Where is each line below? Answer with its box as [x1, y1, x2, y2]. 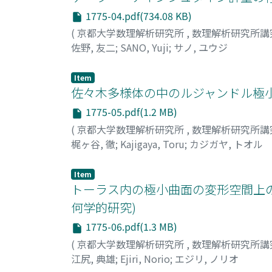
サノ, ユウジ [174, 40, 228, 55]
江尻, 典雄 [71, 251, 115, 266]
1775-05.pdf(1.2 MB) [83, 104, 177, 120]
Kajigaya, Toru [120, 136, 185, 151]
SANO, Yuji [120, 40, 169, 55]
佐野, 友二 [71, 40, 115, 55]
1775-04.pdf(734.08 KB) [83, 8, 192, 23]
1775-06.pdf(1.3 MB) [83, 219, 177, 234]
